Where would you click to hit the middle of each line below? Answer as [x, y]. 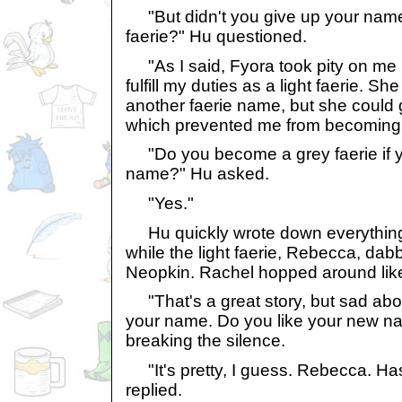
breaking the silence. [205, 341]
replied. [154, 389]
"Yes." [160, 203]
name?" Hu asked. [197, 174]
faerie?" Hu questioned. [216, 36]
